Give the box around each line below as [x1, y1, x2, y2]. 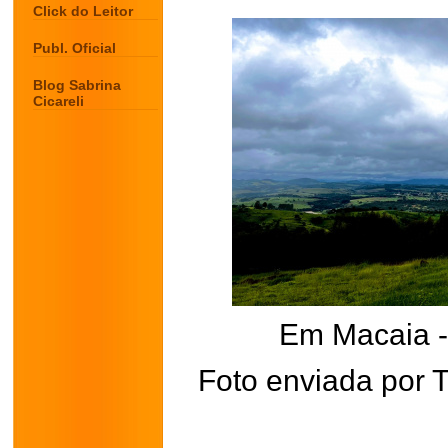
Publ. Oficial [33, 40, 116, 56]
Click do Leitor [33, 3, 133, 19]
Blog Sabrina [33, 77, 121, 93]
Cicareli [33, 93, 84, 109]
